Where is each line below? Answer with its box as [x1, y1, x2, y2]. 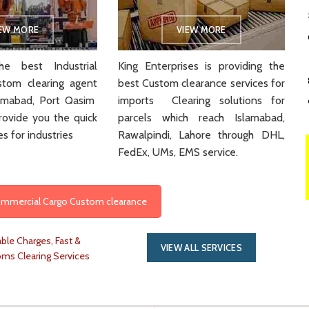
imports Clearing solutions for [118, 93, 285, 107]
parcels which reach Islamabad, [118, 110, 285, 124]
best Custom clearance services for [118, 76, 285, 90]
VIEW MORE [177, 23, 226, 35]
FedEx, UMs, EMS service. [118, 145, 239, 159]
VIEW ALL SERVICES [160, 241, 242, 253]
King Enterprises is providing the [118, 59, 285, 72]
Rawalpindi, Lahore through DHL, [118, 128, 285, 141]
